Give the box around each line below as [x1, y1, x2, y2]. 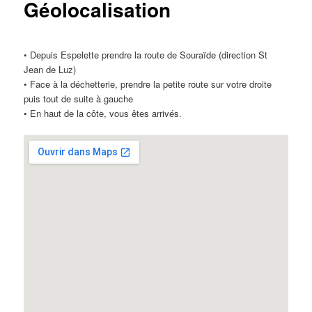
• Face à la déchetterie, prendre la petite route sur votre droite [24, 77, 272, 91]
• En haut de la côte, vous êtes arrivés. [24, 106, 182, 120]
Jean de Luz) [24, 62, 77, 76]
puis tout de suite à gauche [24, 91, 134, 105]
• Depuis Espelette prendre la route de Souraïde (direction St [24, 47, 268, 61]
